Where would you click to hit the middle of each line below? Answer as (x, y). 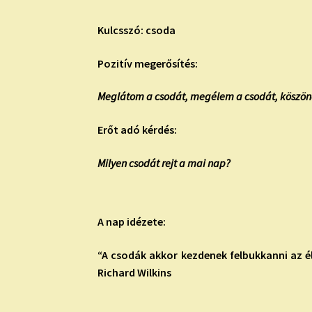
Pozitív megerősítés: (148, 63)
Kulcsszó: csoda (137, 30)
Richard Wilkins (135, 272)
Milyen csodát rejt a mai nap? (164, 163)
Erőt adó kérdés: (138, 129)
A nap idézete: (132, 221)
